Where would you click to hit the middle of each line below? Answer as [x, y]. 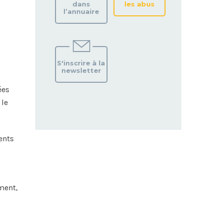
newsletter [81, 70]
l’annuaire [81, 11]
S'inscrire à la [81, 63]
